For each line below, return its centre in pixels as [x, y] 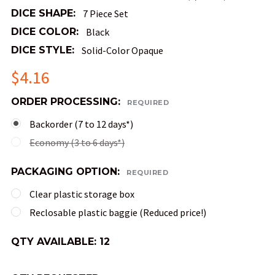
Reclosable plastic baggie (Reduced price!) [118, 213]
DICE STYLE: [43, 50]
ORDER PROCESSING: [67, 102]
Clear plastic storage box [82, 194]
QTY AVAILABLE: [55, 242]
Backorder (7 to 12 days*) [81, 124]
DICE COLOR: [45, 32]
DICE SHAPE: [43, 14]
